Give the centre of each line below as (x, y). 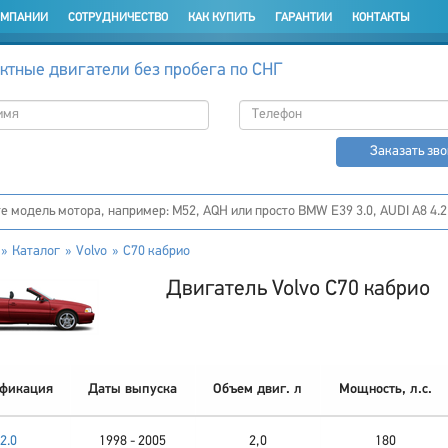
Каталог (35, 251)
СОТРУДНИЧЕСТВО (117, 18)
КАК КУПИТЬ (221, 18)
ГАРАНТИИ (303, 18)
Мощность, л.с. (385, 389)
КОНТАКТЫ (380, 18)
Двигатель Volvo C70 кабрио (297, 289)
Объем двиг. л (257, 389)
